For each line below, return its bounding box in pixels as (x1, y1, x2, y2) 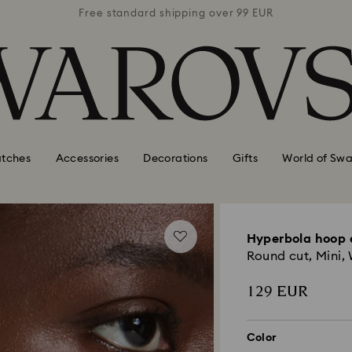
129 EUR (246, 280, 308, 302)
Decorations (143, 152, 208, 164)
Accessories (55, 152, 119, 164)
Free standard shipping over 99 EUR (79, 8, 273, 19)
